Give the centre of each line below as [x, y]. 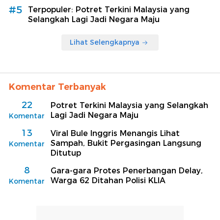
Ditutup [66, 153]
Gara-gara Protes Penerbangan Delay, [127, 171]
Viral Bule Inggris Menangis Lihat [115, 134]
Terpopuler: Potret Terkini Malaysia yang [109, 10]
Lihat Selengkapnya [105, 42]
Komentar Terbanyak [57, 87]
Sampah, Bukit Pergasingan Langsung [126, 143]
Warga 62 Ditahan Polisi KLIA [108, 181]
